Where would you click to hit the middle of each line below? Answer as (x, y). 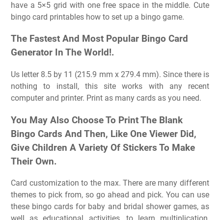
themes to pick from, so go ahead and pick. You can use (110, 195)
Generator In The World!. (63, 53)
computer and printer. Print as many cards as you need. (106, 98)
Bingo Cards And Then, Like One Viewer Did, (104, 134)
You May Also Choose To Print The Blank (97, 120)
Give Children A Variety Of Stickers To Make (103, 148)
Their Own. (34, 161)
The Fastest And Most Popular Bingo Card (99, 39)
